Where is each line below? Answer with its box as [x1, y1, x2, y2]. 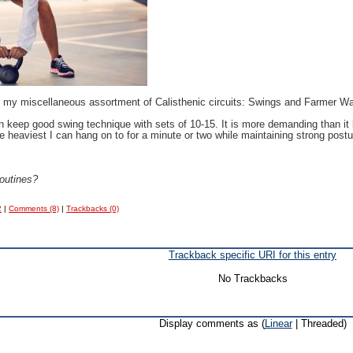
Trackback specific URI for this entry [169, 249, 336, 261]
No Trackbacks [217, 273, 288, 284]
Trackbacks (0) [66, 204, 120, 213]
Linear [264, 318, 292, 329]
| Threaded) [292, 318, 347, 329]
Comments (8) [9, 204, 60, 213]
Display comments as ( [158, 318, 265, 329]
